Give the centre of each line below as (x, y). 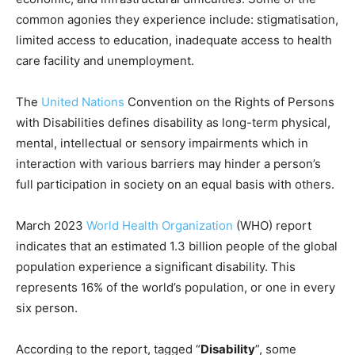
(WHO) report (272, 226)
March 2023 (51, 226)
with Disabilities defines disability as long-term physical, (173, 123)
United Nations (83, 102)
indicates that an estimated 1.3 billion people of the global (177, 246)
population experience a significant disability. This (156, 267)
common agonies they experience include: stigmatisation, (177, 20)
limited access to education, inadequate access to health (174, 40)
